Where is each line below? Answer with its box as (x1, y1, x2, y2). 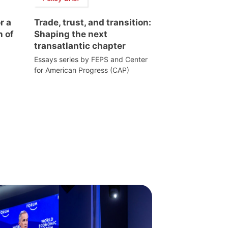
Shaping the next (34, 28, 107, 39)
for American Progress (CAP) (34, 65, 129, 74)
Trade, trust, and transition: (34, 17, 151, 27)
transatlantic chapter (34, 40, 126, 51)
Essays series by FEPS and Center (34, 54, 148, 64)
